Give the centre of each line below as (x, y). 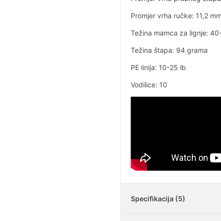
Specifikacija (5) (158, 199)
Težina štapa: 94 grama (169, 50)
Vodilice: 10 (149, 85)
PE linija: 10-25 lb (158, 68)
